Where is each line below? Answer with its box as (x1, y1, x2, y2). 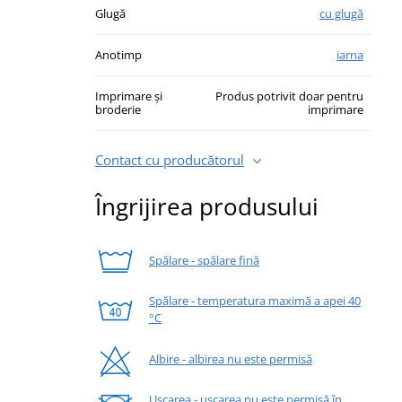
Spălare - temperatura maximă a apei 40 (149, 293, 361, 310)
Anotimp (95, 46, 142, 63)
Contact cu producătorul (95, 150, 244, 169)
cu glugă (319, 4, 363, 22)
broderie (95, 100, 141, 118)
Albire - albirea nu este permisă (149, 350, 312, 367)
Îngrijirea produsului (95, 189, 319, 223)
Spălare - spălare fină (149, 251, 259, 268)
